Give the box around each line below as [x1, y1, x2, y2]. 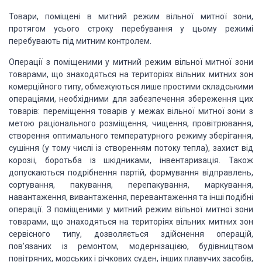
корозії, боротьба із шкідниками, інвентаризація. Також [9, 156, 253, 165]
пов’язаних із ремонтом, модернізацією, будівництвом [9, 242, 253, 251]
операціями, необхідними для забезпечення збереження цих [9, 94, 253, 104]
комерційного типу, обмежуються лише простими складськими [9, 82, 253, 91]
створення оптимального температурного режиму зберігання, [9, 131, 253, 140]
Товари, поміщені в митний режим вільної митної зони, [9, 12, 253, 21]
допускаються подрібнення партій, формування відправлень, [9, 168, 253, 177]
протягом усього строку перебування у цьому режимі [9, 24, 253, 33]
